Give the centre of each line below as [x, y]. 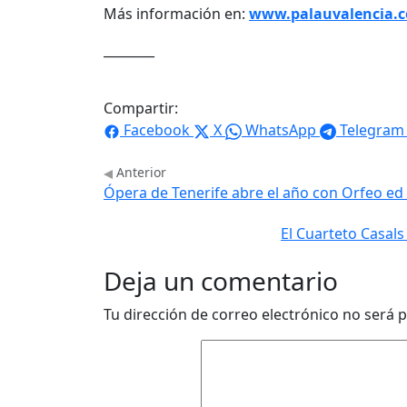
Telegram [372, 130]
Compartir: [141, 109]
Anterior [139, 173]
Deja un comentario [221, 281]
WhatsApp [281, 130]
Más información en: [176, 14]
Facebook [157, 130]
